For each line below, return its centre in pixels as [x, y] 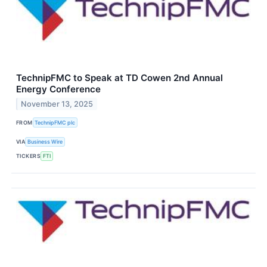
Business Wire [45, 142]
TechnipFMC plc [55, 122]
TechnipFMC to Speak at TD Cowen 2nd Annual [119, 78]
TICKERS [29, 156]
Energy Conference [58, 89]
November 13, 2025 [57, 104]
